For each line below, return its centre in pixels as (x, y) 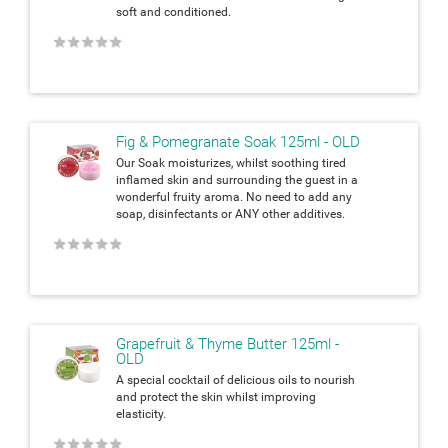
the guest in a (321, 179)
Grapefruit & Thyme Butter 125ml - (227, 343)
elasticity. (141, 413)
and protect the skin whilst (188, 396)
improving (288, 396)
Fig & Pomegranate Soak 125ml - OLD (238, 141)
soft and (140, 11)
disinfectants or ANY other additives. (246, 213)
